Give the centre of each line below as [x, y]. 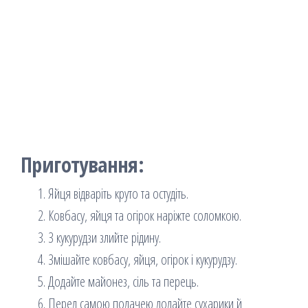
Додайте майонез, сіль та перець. [123, 282]
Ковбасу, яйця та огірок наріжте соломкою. [145, 216]
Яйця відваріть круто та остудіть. [118, 194]
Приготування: [82, 165]
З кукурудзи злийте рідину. [104, 238]
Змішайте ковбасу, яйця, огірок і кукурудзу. [143, 260]
